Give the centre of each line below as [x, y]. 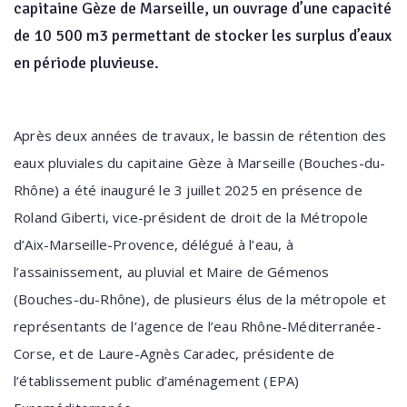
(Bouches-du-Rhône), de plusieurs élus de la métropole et [200, 299]
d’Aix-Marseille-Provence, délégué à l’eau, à [154, 244]
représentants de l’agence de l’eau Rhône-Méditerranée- [198, 326]
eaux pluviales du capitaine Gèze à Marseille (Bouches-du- [200, 163]
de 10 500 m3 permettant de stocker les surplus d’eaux [203, 35]
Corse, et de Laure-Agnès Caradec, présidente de [174, 353]
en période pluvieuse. [86, 63]
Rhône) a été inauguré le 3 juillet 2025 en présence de [188, 190]
